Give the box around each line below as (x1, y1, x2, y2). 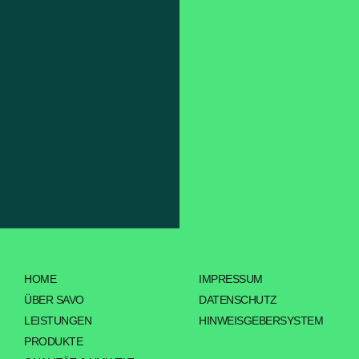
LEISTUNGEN (24, 314, 92, 328)
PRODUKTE (24, 335, 83, 349)
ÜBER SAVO (24, 293, 84, 307)
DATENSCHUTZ (199, 293, 277, 307)
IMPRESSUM (199, 272, 263, 286)
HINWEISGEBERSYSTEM (199, 314, 324, 328)
